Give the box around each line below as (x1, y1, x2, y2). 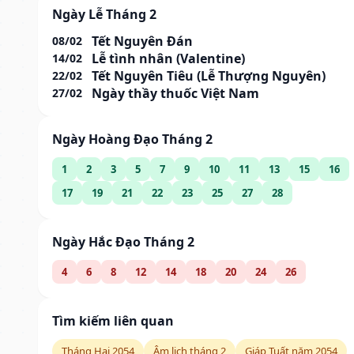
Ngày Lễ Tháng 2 (52, 5, 156, 23)
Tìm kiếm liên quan (52, 311, 174, 330)
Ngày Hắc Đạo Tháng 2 (52, 232, 194, 250)
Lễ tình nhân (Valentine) (92, 49, 245, 67)
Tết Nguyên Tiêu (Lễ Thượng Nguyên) (92, 66, 326, 85)
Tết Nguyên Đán (92, 32, 193, 50)
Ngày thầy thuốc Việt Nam (92, 84, 259, 102)
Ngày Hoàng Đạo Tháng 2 (52, 130, 213, 148)
